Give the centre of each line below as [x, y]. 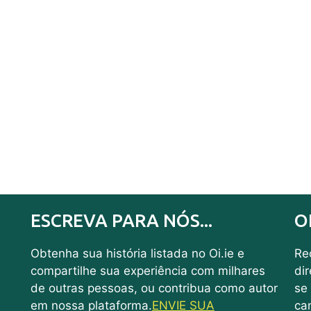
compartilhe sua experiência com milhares [148, 270]
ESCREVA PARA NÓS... [121, 220]
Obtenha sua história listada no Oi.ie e [137, 253]
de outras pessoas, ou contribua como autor [154, 288]
